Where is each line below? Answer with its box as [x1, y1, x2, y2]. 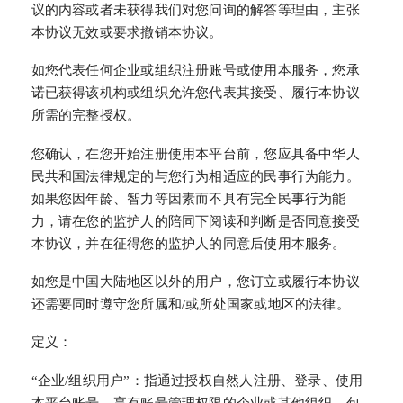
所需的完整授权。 [31, 108, 141, 123]
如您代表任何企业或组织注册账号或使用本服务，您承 [31, 63, 360, 78]
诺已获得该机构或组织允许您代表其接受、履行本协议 [31, 85, 360, 101]
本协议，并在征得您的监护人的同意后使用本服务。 [31, 236, 346, 251]
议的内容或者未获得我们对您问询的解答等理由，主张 [31, 2, 360, 17]
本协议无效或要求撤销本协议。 [31, 24, 223, 40]
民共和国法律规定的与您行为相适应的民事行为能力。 [31, 168, 360, 184]
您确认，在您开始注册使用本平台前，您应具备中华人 [31, 146, 360, 161]
